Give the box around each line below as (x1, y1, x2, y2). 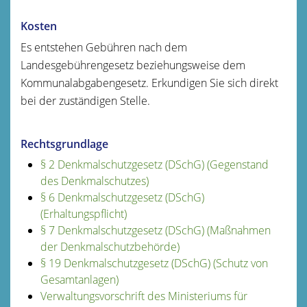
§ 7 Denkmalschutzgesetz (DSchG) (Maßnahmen (40, 222, 271, 238)
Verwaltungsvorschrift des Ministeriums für (40, 288, 247, 304)
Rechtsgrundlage (21, 136, 108, 151)
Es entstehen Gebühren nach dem (21, 39, 187, 55)
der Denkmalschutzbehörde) (40, 238, 180, 254)
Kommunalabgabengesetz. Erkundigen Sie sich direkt (21, 75, 278, 90)
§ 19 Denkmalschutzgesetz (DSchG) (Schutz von (40, 255, 268, 271)
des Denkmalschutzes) (40, 173, 149, 188)
